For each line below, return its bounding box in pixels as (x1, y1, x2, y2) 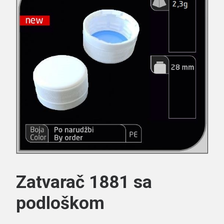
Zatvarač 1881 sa (16, 172, 152, 192)
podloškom (16, 193, 104, 213)
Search (90, 81, 133, 96)
